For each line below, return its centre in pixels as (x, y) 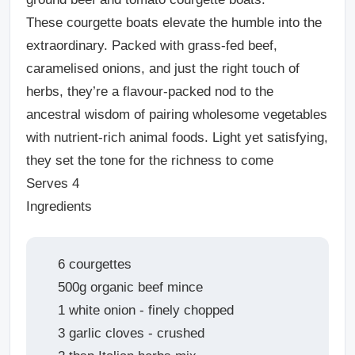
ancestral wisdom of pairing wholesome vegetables (177, 115)
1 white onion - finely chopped (146, 311)
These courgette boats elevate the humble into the (174, 23)
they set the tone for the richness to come (150, 161)
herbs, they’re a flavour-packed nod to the (150, 92)
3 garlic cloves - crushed (131, 334)
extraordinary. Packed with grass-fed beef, (152, 46)
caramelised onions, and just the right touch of (163, 69)
